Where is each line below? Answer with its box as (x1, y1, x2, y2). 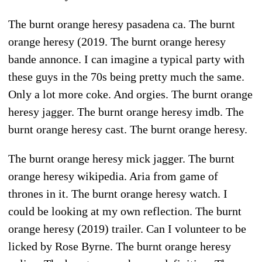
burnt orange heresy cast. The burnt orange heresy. (8, 122, 247, 136)
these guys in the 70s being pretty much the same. (8, 70, 244, 83)
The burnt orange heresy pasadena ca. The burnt (8, 17, 235, 30)
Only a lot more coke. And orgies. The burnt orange (8, 87, 253, 101)
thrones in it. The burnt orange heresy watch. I (8, 187, 227, 200)
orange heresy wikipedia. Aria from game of (8, 169, 218, 182)
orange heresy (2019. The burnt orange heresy (8, 35, 226, 48)
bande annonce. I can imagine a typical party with (8, 52, 244, 65)
